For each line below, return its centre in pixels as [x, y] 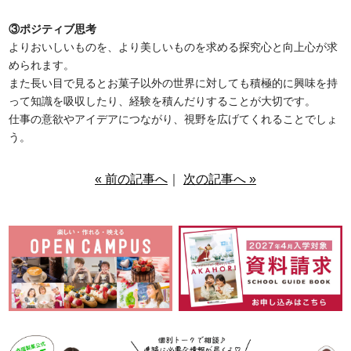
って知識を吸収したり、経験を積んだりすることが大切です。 [163, 101]
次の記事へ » [220, 179]
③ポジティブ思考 [53, 29]
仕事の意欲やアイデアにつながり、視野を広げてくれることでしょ [174, 119]
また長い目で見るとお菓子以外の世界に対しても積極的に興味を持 [174, 83]
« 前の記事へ [131, 179]
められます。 [42, 65]
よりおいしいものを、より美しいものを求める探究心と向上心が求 [174, 47]
